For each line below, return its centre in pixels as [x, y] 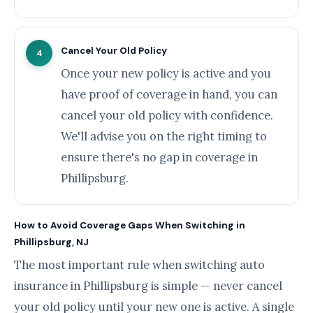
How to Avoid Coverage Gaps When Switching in [130, 225]
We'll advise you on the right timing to [164, 136]
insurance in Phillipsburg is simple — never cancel [148, 286]
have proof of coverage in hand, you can [169, 94]
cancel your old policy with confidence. [167, 115]
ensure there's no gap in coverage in [159, 157]
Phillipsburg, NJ [51, 242]
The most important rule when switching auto [139, 265]
